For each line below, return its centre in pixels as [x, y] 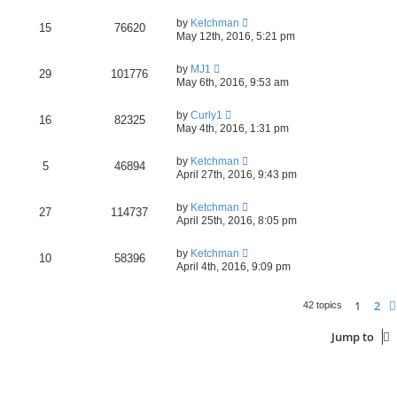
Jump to [353, 336]
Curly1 [206, 115]
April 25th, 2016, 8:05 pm [237, 220]
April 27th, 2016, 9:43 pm [237, 174]
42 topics [324, 304]
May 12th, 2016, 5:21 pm [236, 36]
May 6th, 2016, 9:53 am [233, 82]
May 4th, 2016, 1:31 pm [233, 128]
